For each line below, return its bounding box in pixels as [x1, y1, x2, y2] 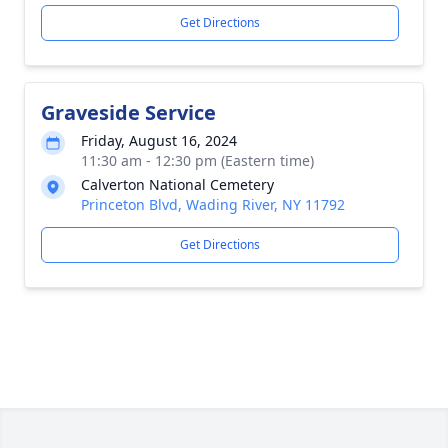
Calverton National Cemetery [81, 175, 274, 194]
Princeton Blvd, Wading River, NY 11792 [81, 195, 345, 214]
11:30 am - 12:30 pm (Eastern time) [81, 151, 314, 170]
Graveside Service [41, 99, 216, 126]
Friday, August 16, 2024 [81, 131, 237, 150]
